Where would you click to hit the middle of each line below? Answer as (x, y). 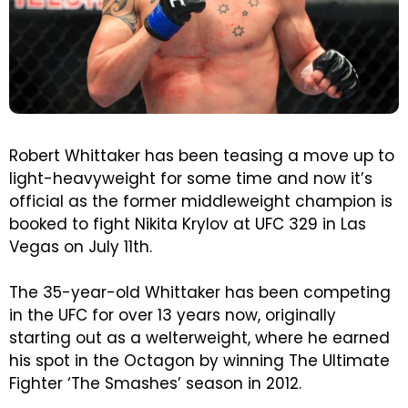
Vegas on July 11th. (81, 247)
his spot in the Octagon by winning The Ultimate (199, 361)
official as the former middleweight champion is (201, 202)
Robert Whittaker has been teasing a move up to (202, 156)
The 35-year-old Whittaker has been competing (200, 293)
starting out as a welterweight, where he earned (199, 338)
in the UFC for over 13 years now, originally (173, 316)
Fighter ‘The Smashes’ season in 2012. (155, 384)
